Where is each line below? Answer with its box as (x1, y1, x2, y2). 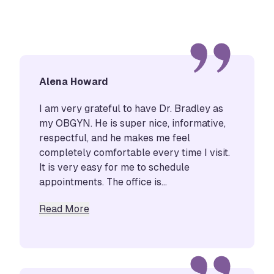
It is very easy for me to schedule (39, 161, 190, 173)
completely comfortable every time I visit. (39, 146, 230, 158)
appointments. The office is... (39, 176, 167, 188)
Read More (39, 202, 89, 215)
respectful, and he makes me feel (39, 131, 190, 144)
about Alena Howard (89, 202, 182, 214)
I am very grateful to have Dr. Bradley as (39, 102, 223, 114)
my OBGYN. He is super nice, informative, (39, 117, 226, 129)
